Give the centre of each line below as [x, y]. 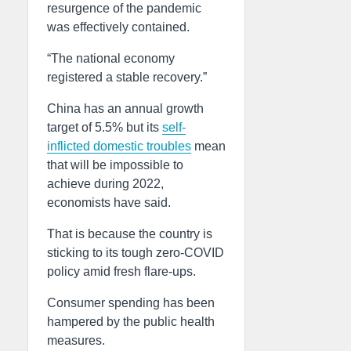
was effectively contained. [118, 27]
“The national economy [111, 58]
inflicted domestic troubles [119, 146]
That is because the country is [130, 234]
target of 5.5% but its [105, 127]
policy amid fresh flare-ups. [121, 271]
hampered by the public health [131, 322]
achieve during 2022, [105, 184]
